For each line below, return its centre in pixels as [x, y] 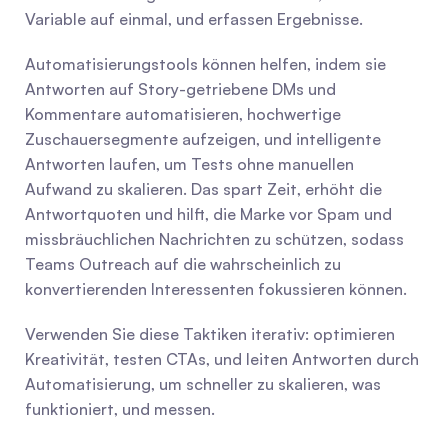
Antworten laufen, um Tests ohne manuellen [189, 164]
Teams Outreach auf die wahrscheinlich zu [183, 264]
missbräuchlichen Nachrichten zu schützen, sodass [214, 239]
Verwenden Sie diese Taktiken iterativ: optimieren [210, 334]
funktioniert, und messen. [120, 409]
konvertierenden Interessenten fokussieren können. [216, 289]
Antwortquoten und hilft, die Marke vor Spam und [208, 214]
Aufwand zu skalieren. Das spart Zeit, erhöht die [203, 189]
